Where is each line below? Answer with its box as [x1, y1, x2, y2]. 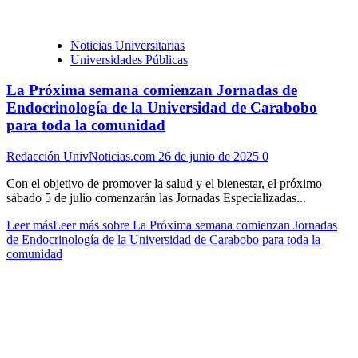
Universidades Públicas [70, 52, 188, 66]
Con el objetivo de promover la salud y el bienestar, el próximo [6, 176, 322, 190]
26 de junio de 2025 [158, 149, 262, 163]
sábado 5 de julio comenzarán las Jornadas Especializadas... [6, 190, 306, 205]
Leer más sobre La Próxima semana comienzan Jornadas [53, 217, 337, 232]
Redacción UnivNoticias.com [6, 149, 158, 163]
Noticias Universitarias [70, 38, 185, 52]
